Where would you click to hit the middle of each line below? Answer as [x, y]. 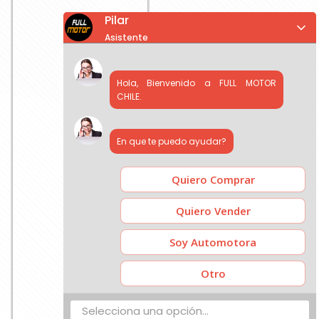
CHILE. [129, 96]
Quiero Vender [213, 211]
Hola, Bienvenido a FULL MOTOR [197, 83]
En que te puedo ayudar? [172, 141]
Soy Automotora [213, 242]
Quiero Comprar [213, 179]
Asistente [126, 37]
